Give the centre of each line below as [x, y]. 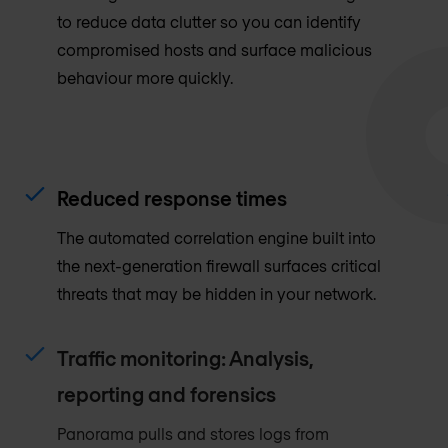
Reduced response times [172, 197]
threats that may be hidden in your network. [217, 293]
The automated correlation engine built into [217, 237]
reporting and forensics [167, 393]
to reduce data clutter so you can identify [209, 21]
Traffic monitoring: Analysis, [186, 357]
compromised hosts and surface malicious [215, 49]
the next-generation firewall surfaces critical [219, 265]
